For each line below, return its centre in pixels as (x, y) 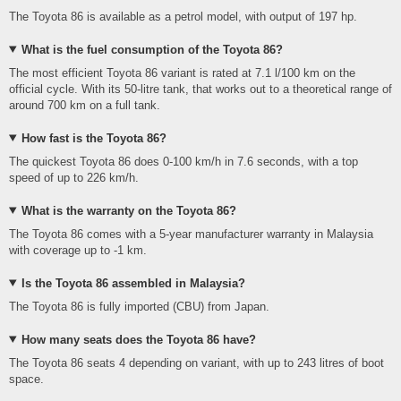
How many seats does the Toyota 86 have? (138, 339)
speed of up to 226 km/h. (74, 177)
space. (26, 379)
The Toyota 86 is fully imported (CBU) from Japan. (139, 306)
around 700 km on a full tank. (85, 105)
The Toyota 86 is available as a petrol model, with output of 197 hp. (183, 16)
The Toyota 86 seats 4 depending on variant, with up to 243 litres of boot (196, 363)
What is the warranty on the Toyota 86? (128, 210)
